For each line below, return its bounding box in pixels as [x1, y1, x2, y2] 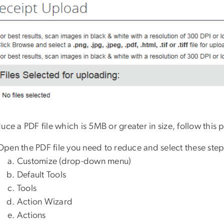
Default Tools [17, 170, 66, 180]
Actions [17, 211, 46, 220]
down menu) [83, 157, 131, 166]
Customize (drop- [17, 157, 83, 166]
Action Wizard [17, 197, 73, 207]
